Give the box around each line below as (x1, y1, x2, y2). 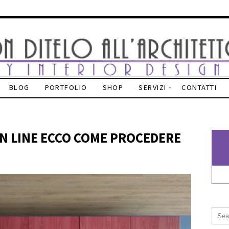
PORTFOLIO (44, 83, 87, 92)
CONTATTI (181, 83, 217, 92)
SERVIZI (139, 83, 167, 92)
